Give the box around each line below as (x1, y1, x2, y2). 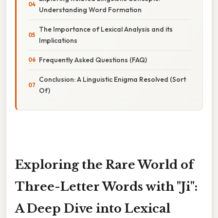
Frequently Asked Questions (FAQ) (39, 55, 147, 64)
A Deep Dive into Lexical (15, 201, 170, 216)
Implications (39, 36, 77, 45)
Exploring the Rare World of (15, 157, 194, 172)
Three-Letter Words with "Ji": (15, 179, 198, 194)
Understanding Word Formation (39, 5, 142, 14)
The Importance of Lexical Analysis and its (39, 24, 173, 34)
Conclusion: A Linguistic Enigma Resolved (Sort (39, 74, 186, 84)
